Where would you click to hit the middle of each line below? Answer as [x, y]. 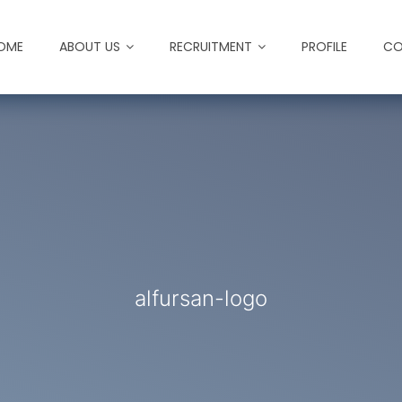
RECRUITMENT [211, 47]
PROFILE [324, 47]
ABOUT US [90, 47]
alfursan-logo [201, 298]
